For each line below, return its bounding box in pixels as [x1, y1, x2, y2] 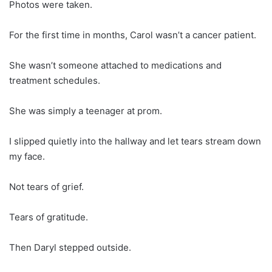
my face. [9, 150, 45, 162]
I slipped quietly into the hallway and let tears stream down [9, 135, 261, 147]
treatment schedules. [9, 74, 100, 86]
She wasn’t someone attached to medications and [9, 59, 222, 71]
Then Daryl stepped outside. [9, 241, 131, 253]
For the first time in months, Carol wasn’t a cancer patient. [9, 29, 256, 41]
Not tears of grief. [9, 180, 84, 192]
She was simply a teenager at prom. [9, 104, 162, 117]
